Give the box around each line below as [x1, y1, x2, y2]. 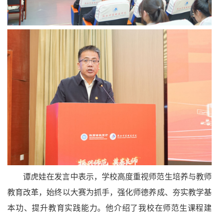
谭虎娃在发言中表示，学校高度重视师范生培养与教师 [23, 173, 212, 181]
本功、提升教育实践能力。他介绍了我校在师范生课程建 [7, 204, 212, 213]
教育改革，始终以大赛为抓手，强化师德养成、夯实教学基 [7, 188, 212, 197]
